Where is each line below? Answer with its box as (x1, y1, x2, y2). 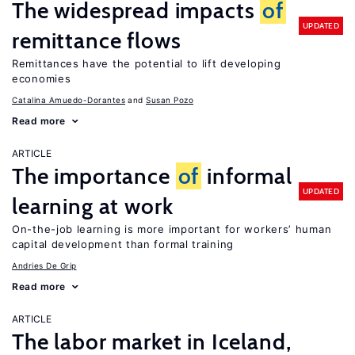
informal (201, 162, 292, 189)
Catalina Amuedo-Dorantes (12, 95, 125, 105)
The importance (12, 162, 176, 189)
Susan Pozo (146, 95, 193, 105)
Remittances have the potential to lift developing (12, 57, 281, 70)
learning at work (12, 193, 174, 219)
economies (12, 72, 71, 85)
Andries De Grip (12, 261, 77, 270)
